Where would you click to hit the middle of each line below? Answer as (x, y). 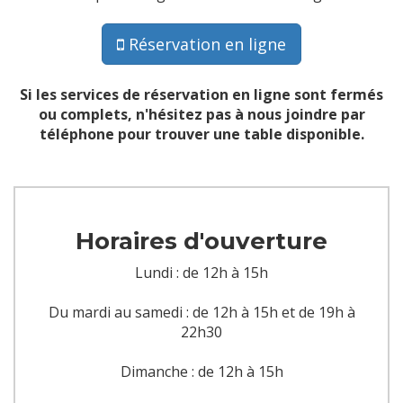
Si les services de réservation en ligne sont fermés (201, 94)
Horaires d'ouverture (201, 241)
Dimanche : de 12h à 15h (201, 372)
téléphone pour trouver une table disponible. (201, 134)
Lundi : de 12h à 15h (201, 273)
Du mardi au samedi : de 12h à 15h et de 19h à (201, 312)
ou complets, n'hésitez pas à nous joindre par (201, 114)
